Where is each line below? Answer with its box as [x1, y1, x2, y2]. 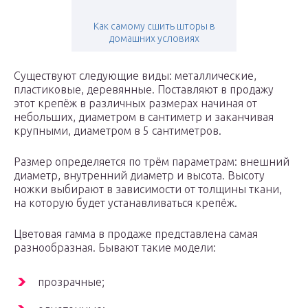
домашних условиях [109, 33, 199, 45]
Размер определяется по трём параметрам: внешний [14, 155, 289, 168]
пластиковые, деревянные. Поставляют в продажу [14, 83, 274, 96]
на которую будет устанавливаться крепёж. [14, 197, 237, 210]
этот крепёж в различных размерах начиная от [14, 97, 257, 110]
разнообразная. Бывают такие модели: [14, 241, 216, 254]
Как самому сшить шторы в [93, 21, 215, 32]
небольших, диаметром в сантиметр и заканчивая [14, 111, 274, 124]
